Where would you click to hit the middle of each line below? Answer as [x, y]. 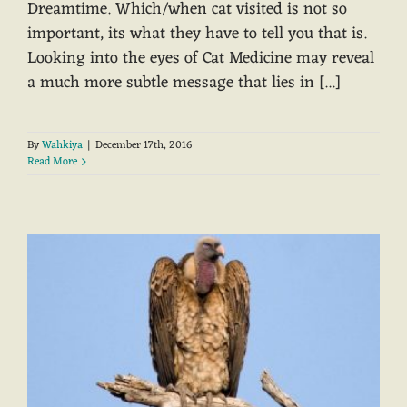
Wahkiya [62, 146]
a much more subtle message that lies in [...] [184, 83]
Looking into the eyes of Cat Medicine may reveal [201, 59]
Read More [52, 162]
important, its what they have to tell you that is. [197, 34]
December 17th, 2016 [144, 146]
